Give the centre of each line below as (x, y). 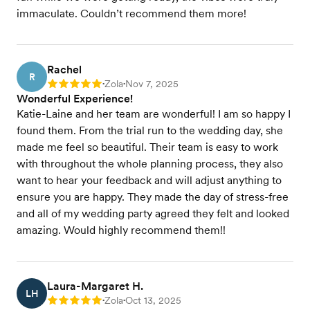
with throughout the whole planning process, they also (150, 164)
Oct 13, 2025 (153, 300)
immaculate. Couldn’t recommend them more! (131, 13)
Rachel (64, 70)
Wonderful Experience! (75, 99)
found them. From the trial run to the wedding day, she (150, 130)
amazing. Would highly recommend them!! (121, 230)
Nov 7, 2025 (152, 84)
